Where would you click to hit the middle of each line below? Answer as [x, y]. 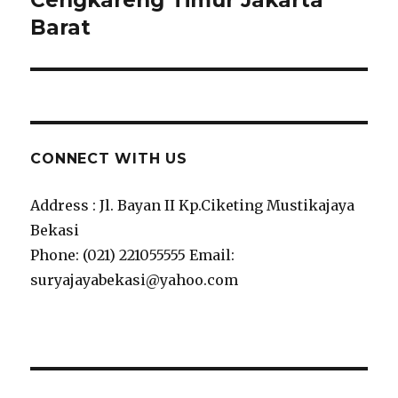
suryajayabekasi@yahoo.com [135, 280]
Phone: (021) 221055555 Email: [133, 255]
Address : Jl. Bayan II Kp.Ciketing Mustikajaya [193, 206]
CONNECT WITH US [109, 159]
